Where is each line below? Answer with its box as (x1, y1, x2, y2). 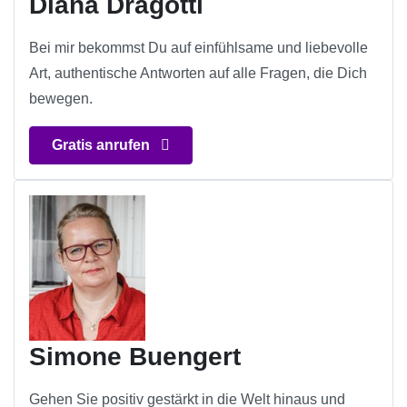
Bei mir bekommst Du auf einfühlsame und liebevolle (29, 40, 368, 56)
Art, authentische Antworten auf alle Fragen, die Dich (29, 65, 367, 82)
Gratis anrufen (52, 137, 154, 154)
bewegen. (29, 91, 93, 107)
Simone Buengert (29, 342, 241, 372)
